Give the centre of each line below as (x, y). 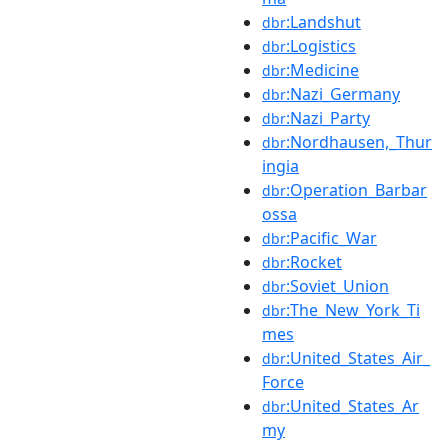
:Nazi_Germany (343, 93)
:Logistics (321, 45)
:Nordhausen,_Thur (359, 141)
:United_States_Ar (352, 405)
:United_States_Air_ (358, 357)
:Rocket (314, 261)
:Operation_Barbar (356, 189)
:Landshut (323, 21)
